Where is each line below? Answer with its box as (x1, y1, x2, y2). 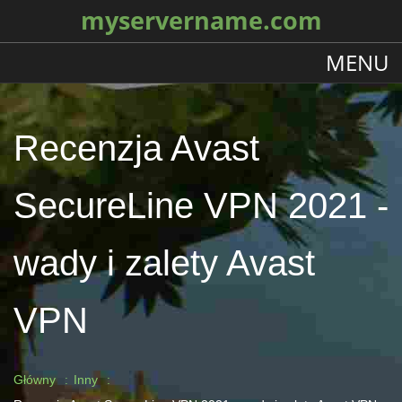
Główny (13, 372, 56, 387)
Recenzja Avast (13, 128, 259, 168)
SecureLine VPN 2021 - (13, 186, 389, 225)
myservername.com (80, 4, 322, 37)
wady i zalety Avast (13, 243, 315, 283)
